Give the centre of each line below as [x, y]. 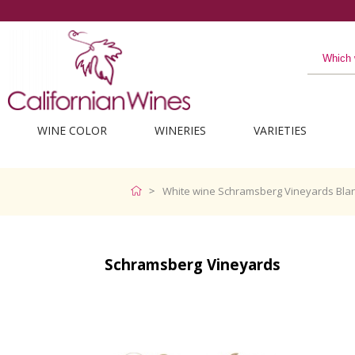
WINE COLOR [72, 130]
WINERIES [180, 130]
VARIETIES [280, 130]
